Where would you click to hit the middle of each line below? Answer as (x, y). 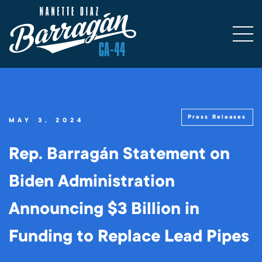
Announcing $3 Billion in (104, 209)
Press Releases (217, 117)
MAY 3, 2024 (47, 120)
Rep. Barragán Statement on (119, 154)
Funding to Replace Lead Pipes (129, 237)
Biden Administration (92, 182)
